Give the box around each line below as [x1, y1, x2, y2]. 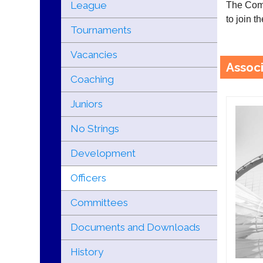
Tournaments [70, 24, 131, 36]
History [70, 246, 103, 258]
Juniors [70, 98, 103, 110]
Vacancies [70, 49, 117, 60]
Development [70, 147, 136, 159]
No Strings [70, 123, 119, 134]
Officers [70, 172, 106, 184]
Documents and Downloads [70, 221, 200, 233]
